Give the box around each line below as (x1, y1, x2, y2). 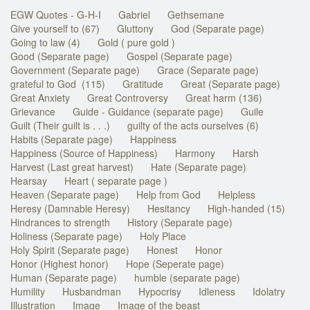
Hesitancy (147, 201, 190, 215)
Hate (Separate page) (151, 159, 246, 174)
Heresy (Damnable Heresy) (10, 201, 130, 215)
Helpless (218, 187, 255, 201)
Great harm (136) (185, 90, 262, 104)
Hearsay (10, 173, 47, 188)
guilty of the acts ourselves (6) (127, 118, 259, 132)
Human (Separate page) (10, 270, 117, 284)
